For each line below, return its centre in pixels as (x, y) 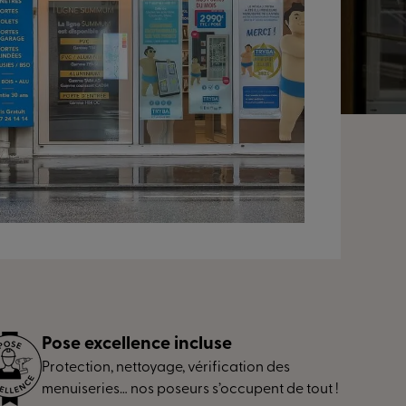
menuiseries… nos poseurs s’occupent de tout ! (190, 390)
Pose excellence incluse (137, 344)
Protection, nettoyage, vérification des (166, 368)
